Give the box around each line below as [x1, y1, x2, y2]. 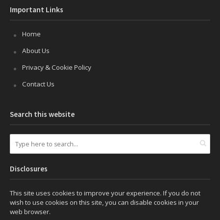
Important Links [10, 5, 63, 15]
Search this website [10, 110, 75, 119]
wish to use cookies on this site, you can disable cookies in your [10, 198, 199, 207]
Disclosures [10, 164, 48, 174]
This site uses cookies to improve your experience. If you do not [10, 189, 200, 198]
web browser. [10, 207, 51, 217]
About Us [22, 46, 50, 55]
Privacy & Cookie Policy [22, 63, 91, 72]
